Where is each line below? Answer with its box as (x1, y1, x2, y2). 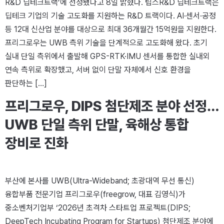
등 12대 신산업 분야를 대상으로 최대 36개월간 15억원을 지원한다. (5, 24, 216, 34)
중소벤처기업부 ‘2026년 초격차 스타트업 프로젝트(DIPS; (5, 203, 190, 213)
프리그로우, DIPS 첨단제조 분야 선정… (5, 97, 219, 115)
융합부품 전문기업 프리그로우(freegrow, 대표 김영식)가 (5, 189, 185, 199)
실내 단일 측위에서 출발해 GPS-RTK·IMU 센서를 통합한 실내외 (5, 51, 210, 61)
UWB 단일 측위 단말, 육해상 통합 (5, 116, 188, 133)
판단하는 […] (5, 78, 47, 88)
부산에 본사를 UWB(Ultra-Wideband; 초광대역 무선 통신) (5, 176, 194, 186)
